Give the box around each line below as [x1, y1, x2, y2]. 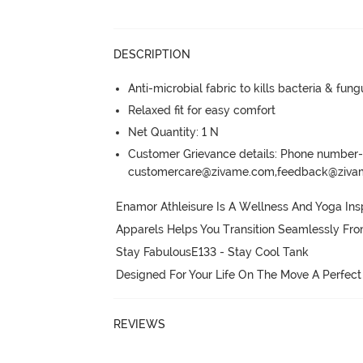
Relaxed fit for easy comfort [128, 104, 276, 117]
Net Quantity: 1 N [128, 126, 220, 139]
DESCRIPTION [113, 48, 191, 61]
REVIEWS [113, 317, 166, 331]
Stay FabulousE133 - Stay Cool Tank [116, 245, 310, 258]
